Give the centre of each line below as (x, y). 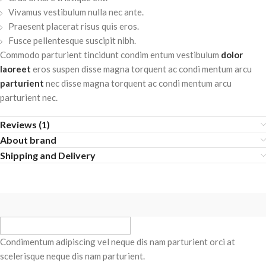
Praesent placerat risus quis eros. (74, 26)
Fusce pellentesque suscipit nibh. (72, 41)
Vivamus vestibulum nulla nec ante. (76, 12)
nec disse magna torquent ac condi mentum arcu (138, 83)
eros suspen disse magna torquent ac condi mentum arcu (141, 69)
